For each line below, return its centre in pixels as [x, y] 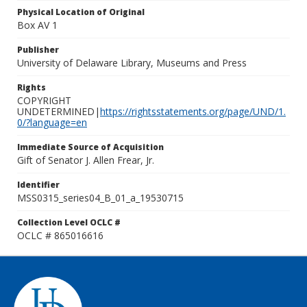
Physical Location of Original [81, 12]
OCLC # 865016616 [60, 235]
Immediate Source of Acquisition [90, 147]
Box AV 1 [37, 25]
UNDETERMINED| [59, 111]
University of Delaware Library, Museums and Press [132, 63]
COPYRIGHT [44, 100]
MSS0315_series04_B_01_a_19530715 [100, 198]
